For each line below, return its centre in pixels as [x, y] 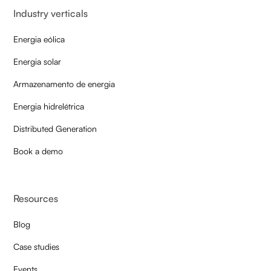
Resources [36, 199]
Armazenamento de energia [64, 84]
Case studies [37, 247]
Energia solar [38, 62]
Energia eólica [39, 39]
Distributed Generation [55, 129]
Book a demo [38, 151]
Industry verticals [51, 14]
